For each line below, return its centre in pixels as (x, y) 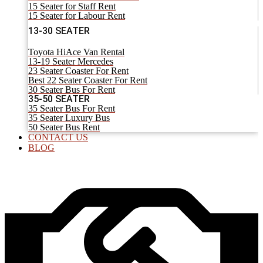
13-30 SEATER (59, 31)
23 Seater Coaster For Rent (78, 70)
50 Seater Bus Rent (64, 127)
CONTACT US (58, 137)
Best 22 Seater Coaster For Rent (88, 80)
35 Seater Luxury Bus (69, 117)
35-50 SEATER (59, 99)
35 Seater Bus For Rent (72, 108)
